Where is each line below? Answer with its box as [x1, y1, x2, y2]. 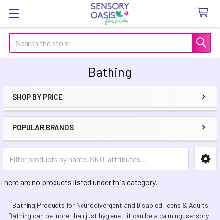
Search [9, 34, 31, 43]
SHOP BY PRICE [12, 92, 63, 101]
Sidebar [12, 104, 61, 121]
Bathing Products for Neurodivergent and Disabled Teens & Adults [12, 201, 208, 209]
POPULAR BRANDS [12, 123, 74, 132]
